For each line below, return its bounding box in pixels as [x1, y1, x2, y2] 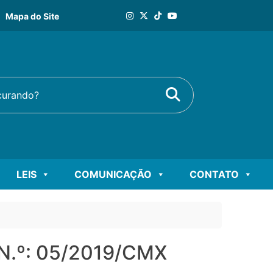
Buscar [165, 85, 213, 103]
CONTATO [190, 168, 239, 180]
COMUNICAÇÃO [74, 168, 152, 180]
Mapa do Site [5, 10, 59, 21]
